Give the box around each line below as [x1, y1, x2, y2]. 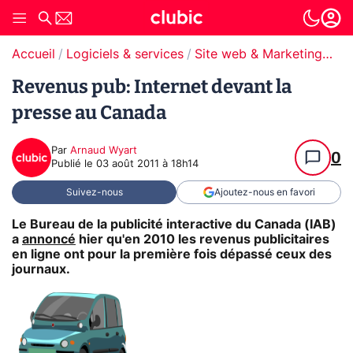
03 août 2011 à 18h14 [96, 159, 199, 169]
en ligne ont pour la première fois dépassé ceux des [12, 247, 332, 261]
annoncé [22, 232, 76, 246]
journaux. [12, 262, 70, 276]
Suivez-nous [65, 188, 123, 197]
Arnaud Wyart [70, 146, 137, 156]
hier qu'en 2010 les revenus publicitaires [76, 232, 329, 246]
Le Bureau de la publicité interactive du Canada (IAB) [12, 217, 336, 231]
